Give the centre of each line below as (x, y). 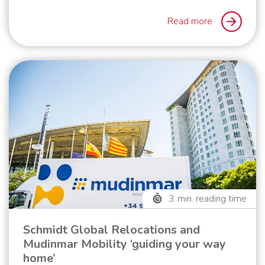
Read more (190, 22)
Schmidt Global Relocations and (112, 230)
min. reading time (212, 198)
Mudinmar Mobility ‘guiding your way (125, 244)
